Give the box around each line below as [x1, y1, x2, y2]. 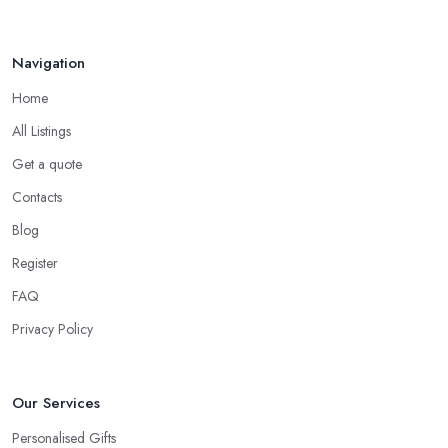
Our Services [12, 392, 100, 415]
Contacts [12, 187, 62, 208]
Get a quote [12, 154, 82, 175]
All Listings [12, 121, 71, 142]
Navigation [12, 52, 85, 75]
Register [12, 253, 58, 274]
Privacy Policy [12, 319, 93, 340]
